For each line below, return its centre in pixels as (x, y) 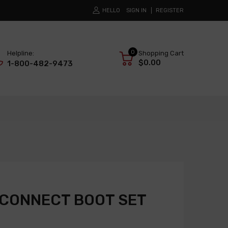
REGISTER (170, 10)
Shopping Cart (161, 53)
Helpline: (21, 53)
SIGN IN (136, 10)
